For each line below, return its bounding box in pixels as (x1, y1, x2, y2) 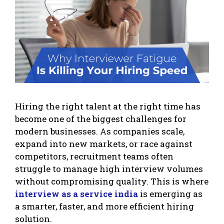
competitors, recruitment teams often (15, 150, 173, 162)
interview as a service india (15, 187, 138, 199)
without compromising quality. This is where (15, 175, 208, 187)
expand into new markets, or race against (15, 137, 192, 149)
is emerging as (138, 187, 202, 199)
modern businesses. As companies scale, (15, 125, 184, 137)
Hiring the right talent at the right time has (15, 100, 200, 112)
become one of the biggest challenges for (15, 112, 186, 124)
